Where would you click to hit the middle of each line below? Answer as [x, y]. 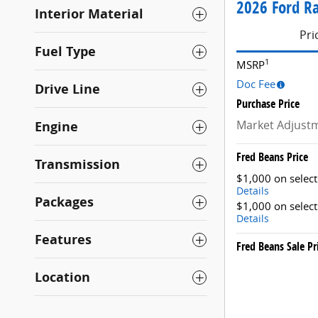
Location [62, 278]
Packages [64, 202]
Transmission [77, 165]
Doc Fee [256, 84]
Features [63, 240]
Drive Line [67, 89]
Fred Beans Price [272, 157]
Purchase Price [268, 104]
